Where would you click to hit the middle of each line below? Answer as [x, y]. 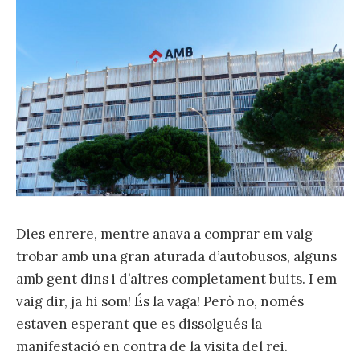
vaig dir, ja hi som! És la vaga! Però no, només [160, 301]
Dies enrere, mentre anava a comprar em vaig [164, 233]
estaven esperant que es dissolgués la [139, 323]
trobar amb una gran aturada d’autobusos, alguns [176, 256]
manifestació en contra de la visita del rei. [152, 346]
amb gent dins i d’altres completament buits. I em [176, 278]
